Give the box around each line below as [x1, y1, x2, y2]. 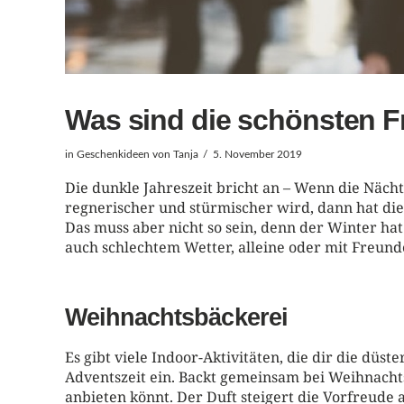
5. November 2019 [212, 149, 302, 161]
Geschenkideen [77, 149, 150, 161]
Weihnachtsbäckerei [65, 302, 288, 331]
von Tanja [150, 149, 198, 161]
